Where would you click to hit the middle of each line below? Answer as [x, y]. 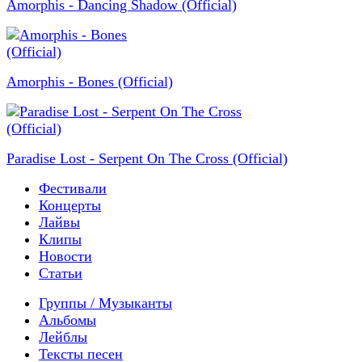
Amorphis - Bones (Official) [90, 81]
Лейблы [63, 337]
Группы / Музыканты [105, 303]
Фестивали [73, 188]
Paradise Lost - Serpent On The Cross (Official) [147, 158]
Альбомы [67, 320]
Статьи [61, 273]
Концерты [70, 205]
